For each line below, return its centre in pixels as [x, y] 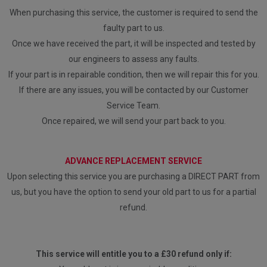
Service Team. [133, 105]
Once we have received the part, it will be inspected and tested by [133, 43]
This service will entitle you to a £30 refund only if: [133, 254]
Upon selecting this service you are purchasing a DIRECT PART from [133, 176]
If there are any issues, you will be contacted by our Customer [133, 90]
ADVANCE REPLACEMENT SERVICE [133, 161]
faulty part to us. [133, 28]
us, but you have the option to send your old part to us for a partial [133, 192]
